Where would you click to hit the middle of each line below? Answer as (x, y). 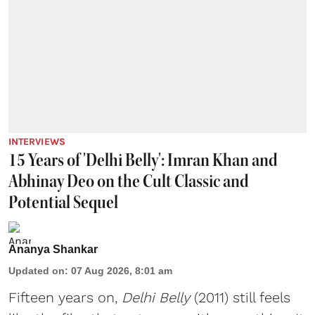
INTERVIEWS (37, 142)
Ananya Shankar (53, 250)
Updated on (37, 271)
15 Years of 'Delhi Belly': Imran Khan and (143, 160)
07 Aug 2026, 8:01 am (122, 271)
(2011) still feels (240, 298)
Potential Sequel (63, 202)
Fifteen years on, (65, 298)
